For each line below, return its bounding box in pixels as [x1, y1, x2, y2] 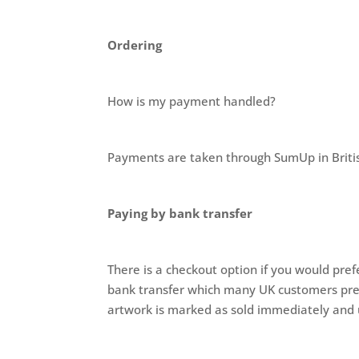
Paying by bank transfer [107, 204, 253, 221]
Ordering [107, 36, 163, 53]
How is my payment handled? [107, 92, 276, 109]
